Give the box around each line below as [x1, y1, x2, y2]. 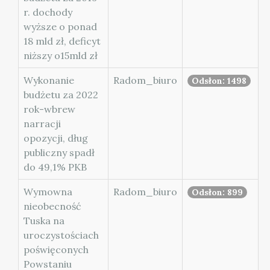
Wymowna [24, 186, 72, 198]
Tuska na [24, 215, 64, 227]
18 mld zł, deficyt [24, 35, 101, 47]
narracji [24, 118, 61, 130]
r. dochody [24, 6, 72, 18]
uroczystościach [24, 229, 99, 241]
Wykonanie [24, 74, 74, 86]
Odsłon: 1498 [192, 75, 246, 86]
